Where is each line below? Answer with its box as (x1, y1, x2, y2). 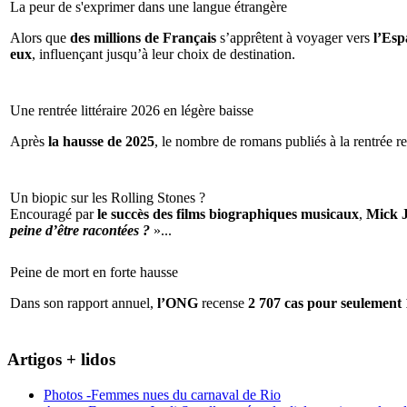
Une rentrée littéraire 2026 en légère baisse (10, 103, 253, 119)
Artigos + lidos (7, 349, 115, 369)
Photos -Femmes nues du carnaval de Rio (44, 386, 281, 402)
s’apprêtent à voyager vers (216, 30, 370, 46)
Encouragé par (10, 206, 97, 223)
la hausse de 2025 (48, 134, 154, 150)
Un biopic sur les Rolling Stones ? (10, 190, 205, 206)
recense (202, 295, 248, 312)
